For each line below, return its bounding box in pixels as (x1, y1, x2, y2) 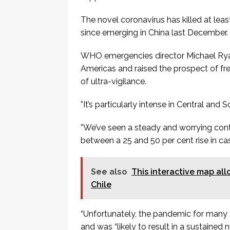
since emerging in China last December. (81, 28, 228, 38)
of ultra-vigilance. (81, 76, 146, 87)
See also (91, 167, 127, 177)
